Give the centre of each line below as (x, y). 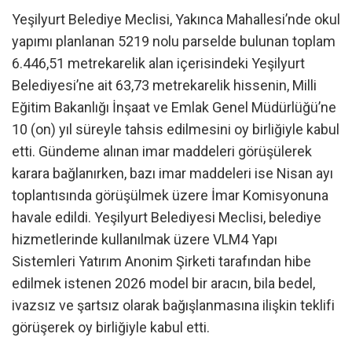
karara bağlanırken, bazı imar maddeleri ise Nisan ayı (172, 174)
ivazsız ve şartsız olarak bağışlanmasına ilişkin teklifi (173, 306)
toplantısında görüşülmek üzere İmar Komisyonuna (170, 196)
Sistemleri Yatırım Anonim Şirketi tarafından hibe (161, 262)
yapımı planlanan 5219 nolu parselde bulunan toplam (174, 42)
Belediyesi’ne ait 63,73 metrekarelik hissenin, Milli (164, 86)
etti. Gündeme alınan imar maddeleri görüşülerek (162, 152)
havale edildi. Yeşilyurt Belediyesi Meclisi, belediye (167, 218)
